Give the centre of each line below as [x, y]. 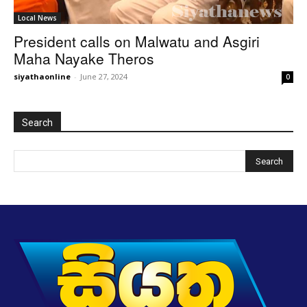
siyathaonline [42, 77]
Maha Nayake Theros [84, 59]
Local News [37, 18]
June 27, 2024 [104, 77]
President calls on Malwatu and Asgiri [137, 41]
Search [37, 123]
